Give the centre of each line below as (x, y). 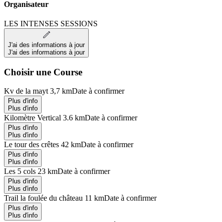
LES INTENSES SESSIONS (51, 23)
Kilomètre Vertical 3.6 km (44, 118)
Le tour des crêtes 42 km (42, 145)
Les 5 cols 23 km (31, 171)
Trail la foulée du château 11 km (54, 198)
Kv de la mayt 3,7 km (38, 91)
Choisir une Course (43, 72)
